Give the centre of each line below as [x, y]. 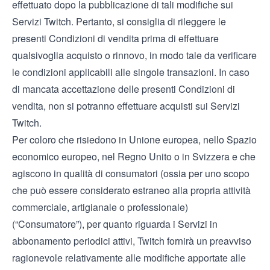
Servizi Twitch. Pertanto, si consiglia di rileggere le [119, 21]
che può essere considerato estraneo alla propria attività [131, 190]
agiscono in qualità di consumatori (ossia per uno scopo [131, 173]
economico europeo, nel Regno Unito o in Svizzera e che [134, 156]
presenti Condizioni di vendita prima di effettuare [115, 38]
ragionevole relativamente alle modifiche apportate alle [129, 258]
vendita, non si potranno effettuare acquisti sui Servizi [126, 106]
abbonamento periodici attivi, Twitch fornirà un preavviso [132, 241]
